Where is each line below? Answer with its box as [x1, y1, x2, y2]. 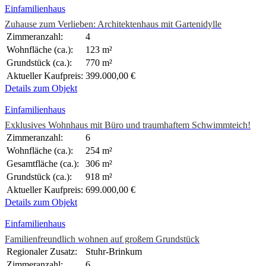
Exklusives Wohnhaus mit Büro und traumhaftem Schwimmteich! [5, 120, 251, 131]
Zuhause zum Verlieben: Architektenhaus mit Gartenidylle [5, 19, 221, 30]
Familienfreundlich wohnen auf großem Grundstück [5, 234, 199, 245]
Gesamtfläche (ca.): [7, 159, 79, 169]
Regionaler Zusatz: [7, 246, 77, 257]
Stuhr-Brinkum [85, 246, 142, 257]
